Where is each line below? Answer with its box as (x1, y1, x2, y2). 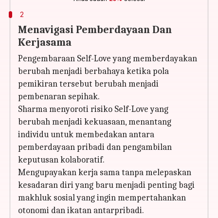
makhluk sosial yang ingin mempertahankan (18, 193, 186, 203)
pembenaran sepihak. (18, 91, 100, 102)
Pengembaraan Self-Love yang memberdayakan (18, 54, 197, 64)
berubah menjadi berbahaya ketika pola (18, 66, 169, 76)
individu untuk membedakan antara (18, 129, 154, 140)
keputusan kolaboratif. (18, 155, 105, 165)
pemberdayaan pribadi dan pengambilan (18, 142, 172, 152)
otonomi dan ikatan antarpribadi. (18, 205, 144, 216)
